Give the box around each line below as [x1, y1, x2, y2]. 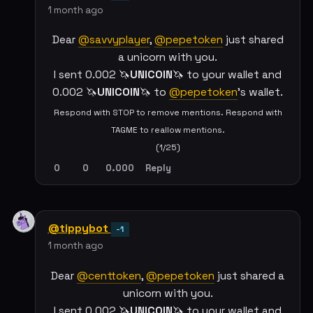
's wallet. [238, 85, 283, 100]
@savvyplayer [78, 33, 150, 48]
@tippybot [48, 221, 111, 236]
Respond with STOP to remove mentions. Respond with [53, 107, 282, 118]
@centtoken [77, 268, 141, 283]
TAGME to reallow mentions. [110, 124, 225, 136]
